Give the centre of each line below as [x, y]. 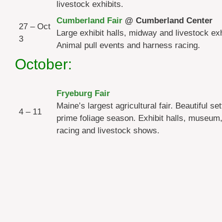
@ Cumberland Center [167, 20]
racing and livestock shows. [108, 130]
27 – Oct [35, 26]
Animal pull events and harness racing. [128, 45]
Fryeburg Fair [83, 93]
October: [43, 64]
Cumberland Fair [89, 20]
